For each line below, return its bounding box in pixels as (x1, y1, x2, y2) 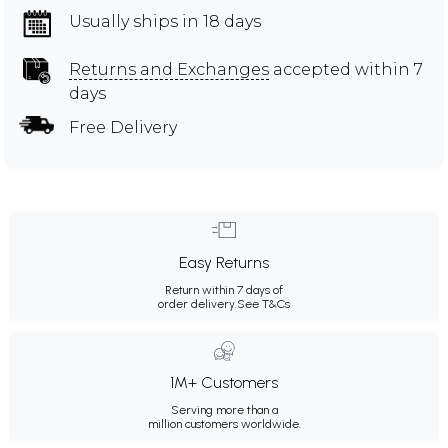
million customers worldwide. (147, 416, 301, 431)
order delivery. (158, 296, 237, 311)
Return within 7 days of (165, 282, 283, 297)
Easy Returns (179, 252, 269, 272)
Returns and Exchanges (69, 59, 269, 79)
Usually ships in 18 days (69, 11, 261, 31)
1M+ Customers (170, 372, 278, 392)
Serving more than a (170, 402, 278, 417)
